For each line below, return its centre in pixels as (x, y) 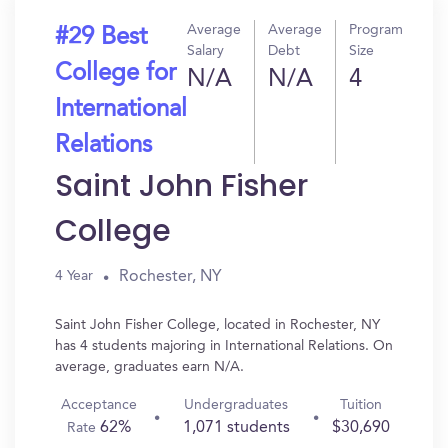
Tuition (360, 405)
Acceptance (99, 405)
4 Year (74, 276)
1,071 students (236, 428)
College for (115, 74)
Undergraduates (236, 405)
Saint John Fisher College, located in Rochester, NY (217, 325)
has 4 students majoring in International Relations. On (224, 346)
